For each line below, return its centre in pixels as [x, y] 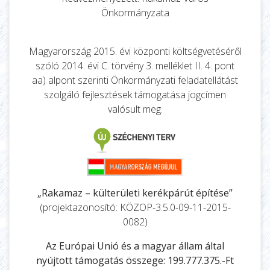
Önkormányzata [135, 12]
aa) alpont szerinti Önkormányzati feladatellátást [135, 80]
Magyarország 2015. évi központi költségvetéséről [135, 51]
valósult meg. [135, 109]
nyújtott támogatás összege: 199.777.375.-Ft [135, 260]
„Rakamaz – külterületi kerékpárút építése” [135, 193]
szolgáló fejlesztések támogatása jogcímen [135, 94]
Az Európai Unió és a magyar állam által [135, 246]
